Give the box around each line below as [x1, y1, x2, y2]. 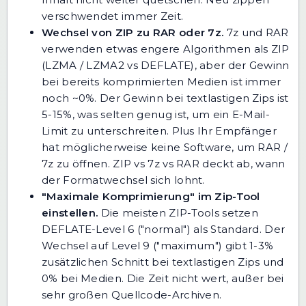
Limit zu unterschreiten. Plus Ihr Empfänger [42, 124, 277, 137]
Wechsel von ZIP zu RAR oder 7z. [42, 25, 224, 39]
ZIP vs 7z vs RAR [113, 156, 200, 170]
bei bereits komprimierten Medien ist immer [42, 74, 281, 88]
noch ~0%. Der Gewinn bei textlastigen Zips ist [42, 91, 289, 105]
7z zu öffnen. [42, 156, 113, 170]
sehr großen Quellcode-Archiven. [42, 288, 222, 301]
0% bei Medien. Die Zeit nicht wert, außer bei [42, 271, 284, 285]
